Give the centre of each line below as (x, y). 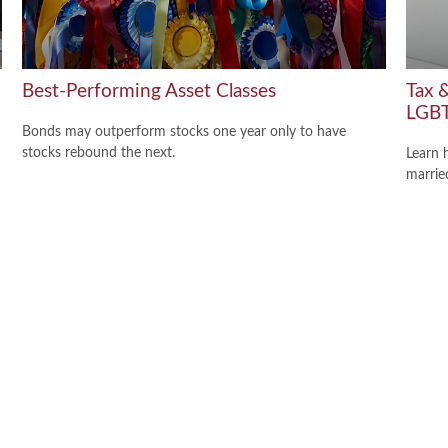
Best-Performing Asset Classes (149, 91)
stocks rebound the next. (99, 152)
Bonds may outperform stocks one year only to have (184, 131)
